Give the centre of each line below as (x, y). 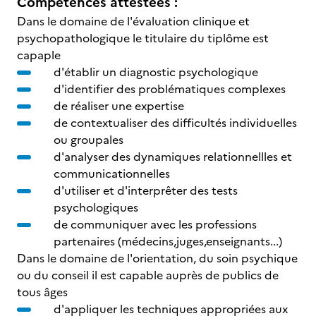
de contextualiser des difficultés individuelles (175, 123)
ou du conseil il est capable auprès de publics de (148, 275)
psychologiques (96, 207)
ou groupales (89, 140)
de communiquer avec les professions (155, 224)
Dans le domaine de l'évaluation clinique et (133, 21)
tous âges (42, 292)
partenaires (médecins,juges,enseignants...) (168, 241)
